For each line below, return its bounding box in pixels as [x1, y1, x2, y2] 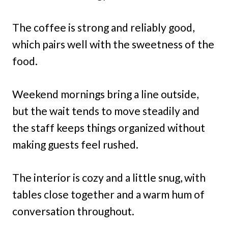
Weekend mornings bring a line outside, [12, 87, 198, 100]
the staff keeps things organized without [12, 121, 205, 134]
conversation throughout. [12, 204, 134, 217]
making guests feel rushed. [12, 137, 138, 151]
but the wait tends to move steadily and [12, 104, 199, 117]
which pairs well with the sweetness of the [12, 37, 214, 50]
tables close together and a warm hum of [12, 187, 205, 201]
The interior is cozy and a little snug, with [12, 170, 206, 184]
